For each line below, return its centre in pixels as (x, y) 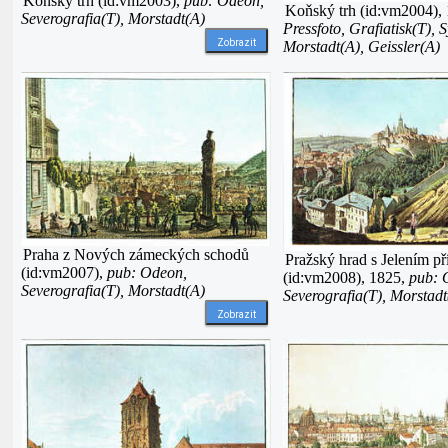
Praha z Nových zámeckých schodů (136, 255)
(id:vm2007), (64, 273)
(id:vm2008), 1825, (346, 278)
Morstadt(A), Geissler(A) (361, 47)
